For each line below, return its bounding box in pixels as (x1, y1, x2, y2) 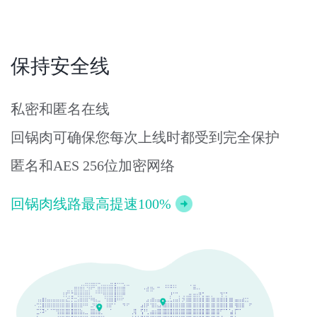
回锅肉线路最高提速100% (11, 196, 171, 212)
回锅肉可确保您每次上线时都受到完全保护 (11, 129, 279, 146)
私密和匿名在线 (11, 101, 110, 117)
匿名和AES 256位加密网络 (11, 158, 175, 174)
